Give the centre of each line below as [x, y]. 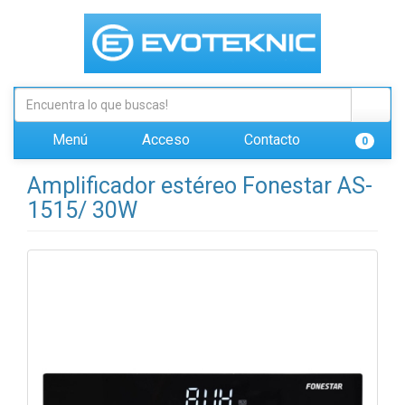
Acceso [164, 140]
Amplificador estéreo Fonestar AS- [200, 186]
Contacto [270, 140]
